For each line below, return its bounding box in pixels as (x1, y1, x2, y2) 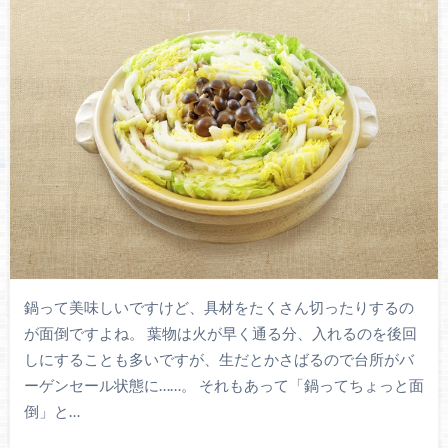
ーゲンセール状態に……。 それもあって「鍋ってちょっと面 (23, 375, 424, 394)
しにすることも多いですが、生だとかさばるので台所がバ (23, 349, 414, 368)
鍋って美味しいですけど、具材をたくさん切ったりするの (23, 297, 414, 316)
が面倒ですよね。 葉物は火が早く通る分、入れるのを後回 (23, 323, 417, 342)
